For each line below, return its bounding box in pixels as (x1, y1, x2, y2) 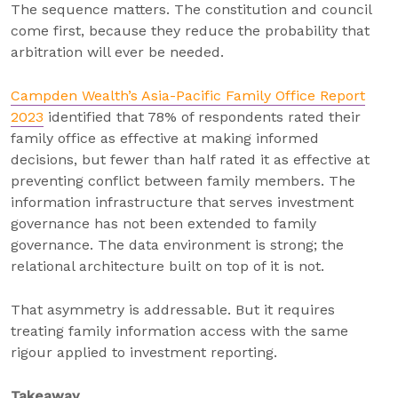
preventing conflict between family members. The (11, 172, 355, 189)
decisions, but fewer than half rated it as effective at (11, 151, 370, 168)
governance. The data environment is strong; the (11, 236, 344, 253)
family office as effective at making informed (11, 130, 319, 147)
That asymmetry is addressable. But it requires (11, 301, 335, 318)
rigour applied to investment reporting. (11, 344, 277, 361)
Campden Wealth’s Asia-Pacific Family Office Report (11, 87, 365, 104)
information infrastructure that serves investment (11, 194, 354, 211)
